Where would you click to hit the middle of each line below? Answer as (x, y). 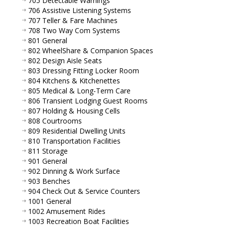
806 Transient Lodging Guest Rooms (88, 100)
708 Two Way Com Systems (74, 30)
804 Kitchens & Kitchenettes (74, 80)
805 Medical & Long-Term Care (79, 90)
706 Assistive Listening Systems (80, 10)
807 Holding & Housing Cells (74, 110)
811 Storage (48, 151)
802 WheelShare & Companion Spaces (91, 50)
